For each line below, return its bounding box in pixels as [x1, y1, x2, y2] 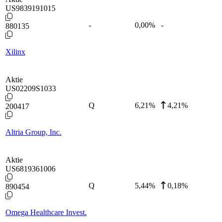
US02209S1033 [5, 84, 56, 93]
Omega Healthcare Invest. [5, 208, 87, 217]
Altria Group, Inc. [5, 127, 61, 136]
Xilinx [5, 47, 25, 56]
